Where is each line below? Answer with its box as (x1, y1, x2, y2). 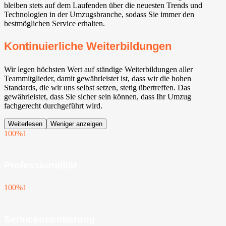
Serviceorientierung (4, 214, 95, 225)
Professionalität (4, 159, 77, 171)
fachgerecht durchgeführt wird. (4, 101, 102, 110)
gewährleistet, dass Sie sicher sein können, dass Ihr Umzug (4, 92, 191, 101)
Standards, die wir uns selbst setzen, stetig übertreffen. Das (4, 83, 190, 92)
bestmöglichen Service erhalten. (4, 19, 105, 28)
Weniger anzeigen (50, 120, 102, 128)
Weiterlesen (8, 120, 42, 128)
